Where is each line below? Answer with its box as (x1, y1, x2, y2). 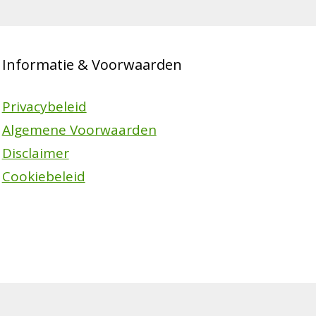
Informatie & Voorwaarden (1, 54, 182, 74)
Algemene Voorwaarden (1, 120, 157, 139)
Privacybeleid (1, 97, 87, 116)
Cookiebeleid (1, 166, 85, 186)
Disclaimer (1, 143, 69, 162)
